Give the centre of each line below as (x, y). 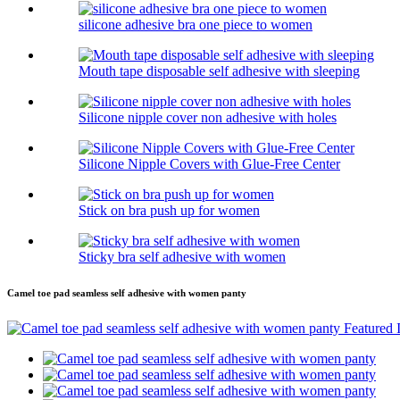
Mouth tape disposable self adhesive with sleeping (219, 71)
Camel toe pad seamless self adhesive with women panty (127, 293)
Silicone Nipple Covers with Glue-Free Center (209, 164)
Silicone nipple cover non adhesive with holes (208, 118)
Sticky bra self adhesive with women (182, 257)
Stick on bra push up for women (169, 211)
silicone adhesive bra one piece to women (196, 25)
